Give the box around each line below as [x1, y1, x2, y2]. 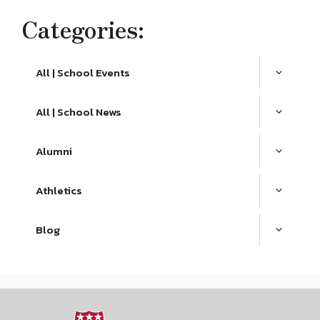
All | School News [36, 104, 121, 120]
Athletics [36, 182, 82, 199]
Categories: [21, 12, 144, 45]
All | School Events [36, 64, 130, 81]
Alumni [36, 143, 72, 159]
